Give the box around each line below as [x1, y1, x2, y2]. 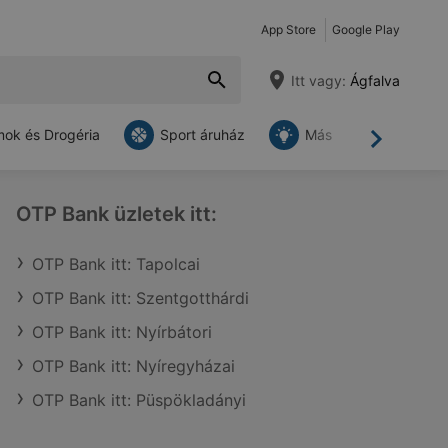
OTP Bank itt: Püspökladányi [32, 390, 246, 410]
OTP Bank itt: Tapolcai [32, 254, 200, 274]
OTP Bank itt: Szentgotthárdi [32, 288, 249, 308]
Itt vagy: [291, 71, 346, 89]
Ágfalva [346, 71, 400, 89]
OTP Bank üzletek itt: [16, 202, 217, 226]
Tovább [374, 137, 432, 158]
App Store [261, 22, 316, 37]
